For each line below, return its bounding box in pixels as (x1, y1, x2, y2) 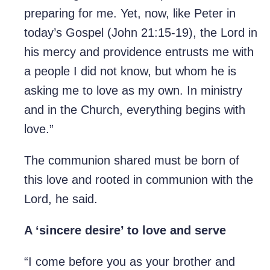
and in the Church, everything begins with (24, 103, 245, 117)
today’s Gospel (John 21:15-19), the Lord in (24, 26, 257, 40)
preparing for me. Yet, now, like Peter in (24, 7, 236, 20)
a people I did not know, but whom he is (24, 64, 236, 78)
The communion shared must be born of (24, 154, 239, 168)
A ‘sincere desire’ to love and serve (24, 224, 226, 237)
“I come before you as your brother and (24, 255, 235, 269)
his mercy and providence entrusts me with (24, 45, 254, 59)
